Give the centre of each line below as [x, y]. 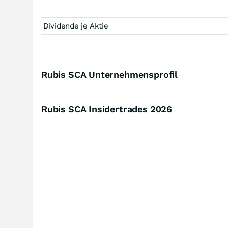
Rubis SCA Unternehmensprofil [109, 75]
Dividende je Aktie [76, 26]
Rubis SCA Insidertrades [96, 109]
